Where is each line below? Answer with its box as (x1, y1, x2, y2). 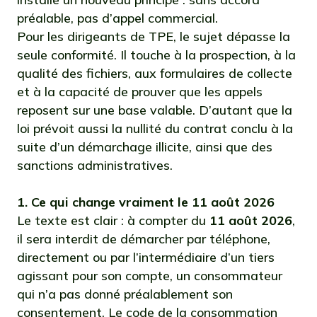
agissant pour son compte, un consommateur (17, 267, 282, 284)
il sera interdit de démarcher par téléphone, (17, 231, 270, 247)
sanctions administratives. (17, 157, 173, 173)
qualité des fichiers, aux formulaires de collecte (17, 65, 292, 81)
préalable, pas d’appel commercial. (17, 10, 218, 26)
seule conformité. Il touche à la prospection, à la (17, 47, 296, 63)
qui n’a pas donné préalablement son (17, 286, 233, 302)
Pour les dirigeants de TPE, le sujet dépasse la (17, 28, 290, 45)
